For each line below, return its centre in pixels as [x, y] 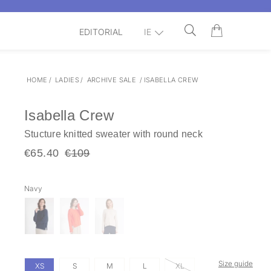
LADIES [67, 80]
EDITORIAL [101, 32]
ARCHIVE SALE [112, 80]
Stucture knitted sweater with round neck [113, 134]
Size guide [235, 264]
